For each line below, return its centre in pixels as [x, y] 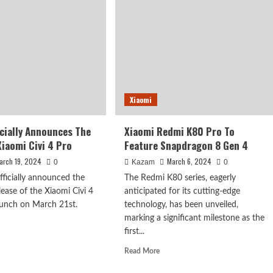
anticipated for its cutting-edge [182, 192]
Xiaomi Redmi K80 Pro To [179, 132]
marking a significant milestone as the [194, 218]
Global [169, 8]
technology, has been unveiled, [181, 205]
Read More [142, 251]
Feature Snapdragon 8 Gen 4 [186, 146]
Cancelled [175, 42]
